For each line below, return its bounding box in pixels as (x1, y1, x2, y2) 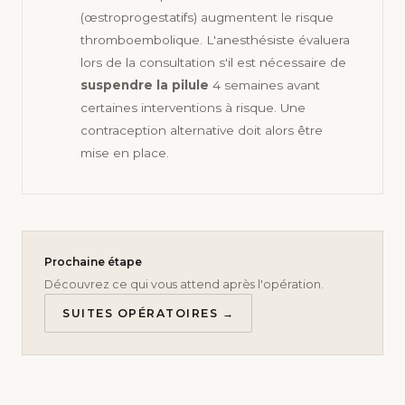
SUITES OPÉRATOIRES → (62, 306, 235, 320)
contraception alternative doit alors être (80, 123, 323, 138)
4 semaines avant (209, 78, 320, 93)
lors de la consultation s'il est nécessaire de (80, 55, 346, 71)
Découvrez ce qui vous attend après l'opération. (44, 278, 324, 292)
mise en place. (80, 146, 169, 161)
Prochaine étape (44, 255, 142, 269)
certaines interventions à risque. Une (80, 100, 306, 116)
